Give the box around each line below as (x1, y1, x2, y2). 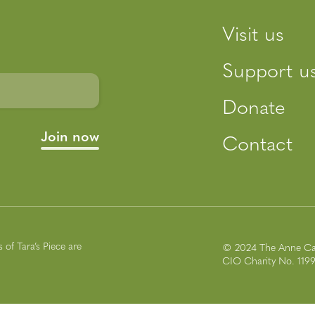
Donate (222, 98, 286, 119)
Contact (222, 135, 293, 155)
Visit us (222, 25, 285, 46)
